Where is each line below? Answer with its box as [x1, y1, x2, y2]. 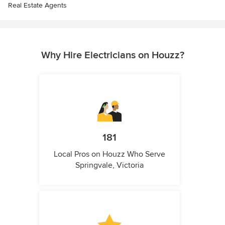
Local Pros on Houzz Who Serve [54, 149, 165, 159]
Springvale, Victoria [75, 160, 144, 170]
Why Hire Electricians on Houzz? [41, 49, 184, 61]
